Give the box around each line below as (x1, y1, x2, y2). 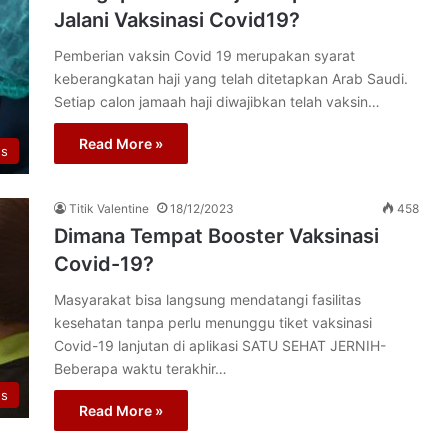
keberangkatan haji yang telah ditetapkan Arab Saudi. (54, 70, 408, 87)
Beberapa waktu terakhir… (54, 360, 227, 377)
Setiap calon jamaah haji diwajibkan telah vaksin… (54, 93, 380, 110)
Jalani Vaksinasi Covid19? (54, 8, 300, 32)
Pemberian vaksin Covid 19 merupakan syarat (54, 47, 355, 64)
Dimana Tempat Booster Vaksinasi (54, 224, 379, 248)
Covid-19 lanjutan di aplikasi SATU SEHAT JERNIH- (54, 337, 386, 354)
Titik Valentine (69, 201, 149, 216)
